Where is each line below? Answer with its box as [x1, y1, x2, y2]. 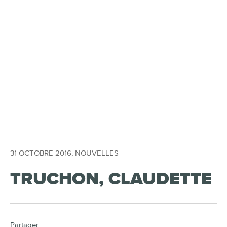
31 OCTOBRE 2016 [10, 149, 71, 157]
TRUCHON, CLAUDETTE [10, 170, 212, 188]
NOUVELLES [75, 149, 119, 157]
